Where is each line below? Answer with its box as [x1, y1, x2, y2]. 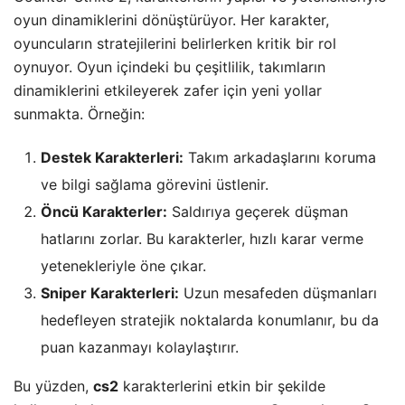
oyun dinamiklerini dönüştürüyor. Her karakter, [14, 10, 329, 29]
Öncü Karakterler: [41, 202, 167, 221]
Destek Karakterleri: [41, 147, 184, 166]
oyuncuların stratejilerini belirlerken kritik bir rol [14, 33, 336, 52]
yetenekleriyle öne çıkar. [41, 256, 206, 275]
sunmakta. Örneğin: [14, 104, 145, 123]
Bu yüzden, [14, 376, 93, 395]
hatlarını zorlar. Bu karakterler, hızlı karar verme [41, 229, 363, 248]
